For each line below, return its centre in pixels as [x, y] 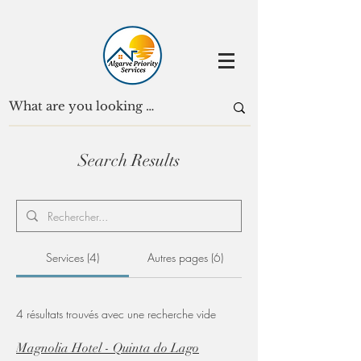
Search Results [129, 160]
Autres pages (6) [185, 257]
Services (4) [73, 257]
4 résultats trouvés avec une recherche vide [116, 313]
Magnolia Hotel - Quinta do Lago [108, 348]
